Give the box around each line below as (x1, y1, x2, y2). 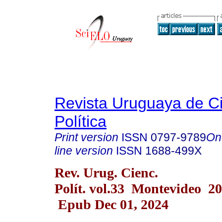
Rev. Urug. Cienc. (55, 165, 158, 180)
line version (55, 144, 113, 157)
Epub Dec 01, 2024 (55, 196, 168, 212)
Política (55, 112, 107, 130)
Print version (55, 131, 118, 144)
